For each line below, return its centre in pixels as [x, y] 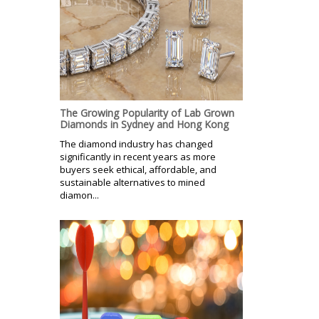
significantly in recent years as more [138, 156]
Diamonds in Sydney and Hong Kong [144, 124]
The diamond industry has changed [136, 143]
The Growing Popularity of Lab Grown [147, 113]
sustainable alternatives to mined [132, 182]
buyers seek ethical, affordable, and [138, 169]
